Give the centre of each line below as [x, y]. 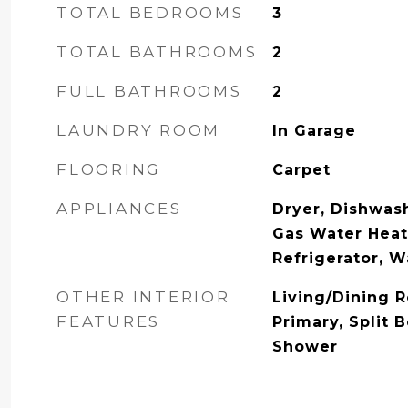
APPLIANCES [119, 209]
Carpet [301, 170]
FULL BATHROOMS [149, 91]
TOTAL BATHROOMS [157, 52]
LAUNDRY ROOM [138, 130]
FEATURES [108, 321]
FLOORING [109, 169]
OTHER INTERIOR [143, 297]
